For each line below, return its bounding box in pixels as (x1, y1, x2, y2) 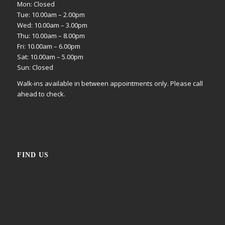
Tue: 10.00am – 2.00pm (17, 10, 85, 19)
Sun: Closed (17, 62, 53, 72)
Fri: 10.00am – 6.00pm (17, 41, 80, 51)
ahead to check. (17, 89, 65, 99)
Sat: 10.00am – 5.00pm (17, 52, 83, 61)
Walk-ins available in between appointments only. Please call (17, 79, 203, 88)
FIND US (17, 151, 49, 159)
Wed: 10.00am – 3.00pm (17, 20, 87, 30)
